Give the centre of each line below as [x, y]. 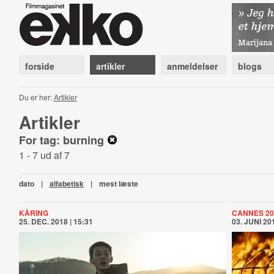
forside [39, 66]
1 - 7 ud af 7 [44, 155]
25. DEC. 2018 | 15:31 [56, 221]
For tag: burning [63, 140]
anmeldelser [192, 66]
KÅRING [33, 213]
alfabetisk [66, 183]
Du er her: [36, 97]
